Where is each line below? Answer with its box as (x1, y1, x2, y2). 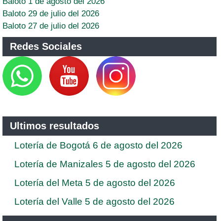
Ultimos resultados (10, 120, 99, 131)
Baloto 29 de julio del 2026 (2, 8, 99, 18)
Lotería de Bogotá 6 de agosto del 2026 (14, 140, 183, 150)
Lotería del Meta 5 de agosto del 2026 (14, 177, 175, 188)
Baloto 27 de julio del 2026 (2, 21, 99, 31)
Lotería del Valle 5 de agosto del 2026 (14, 196, 175, 207)
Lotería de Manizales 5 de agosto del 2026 (14, 158, 195, 169)
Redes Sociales (10, 40, 82, 52)
